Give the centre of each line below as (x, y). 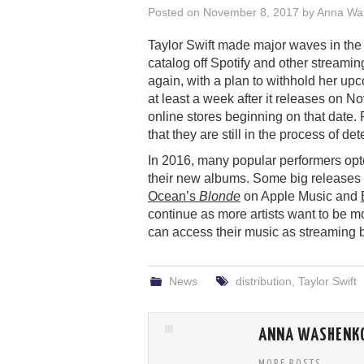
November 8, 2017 (251, 12)
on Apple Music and (301, 196)
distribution (263, 281)
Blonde (220, 196)
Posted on (175, 12)
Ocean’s (173, 196)
